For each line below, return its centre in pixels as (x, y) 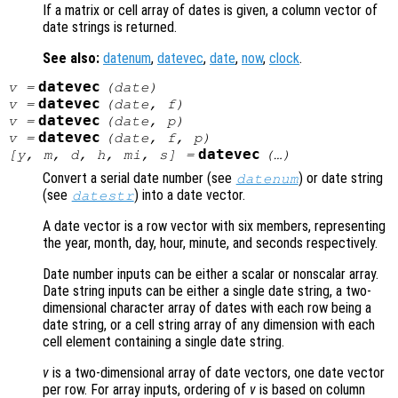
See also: (71, 58)
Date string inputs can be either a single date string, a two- (207, 291)
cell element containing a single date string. (163, 341)
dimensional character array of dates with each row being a (207, 307)
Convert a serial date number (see (139, 178)
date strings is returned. (110, 27)
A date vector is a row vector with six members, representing (214, 226)
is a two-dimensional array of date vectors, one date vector (217, 372)
